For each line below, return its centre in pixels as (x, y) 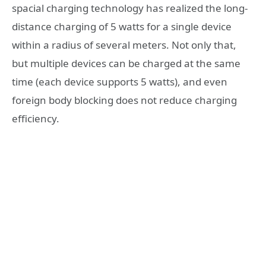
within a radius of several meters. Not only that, (124, 45)
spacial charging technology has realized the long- (130, 8)
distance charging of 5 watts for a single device (122, 27)
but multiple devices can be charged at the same (126, 64)
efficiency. (36, 119)
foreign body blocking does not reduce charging (124, 100)
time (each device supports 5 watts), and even (120, 82)
